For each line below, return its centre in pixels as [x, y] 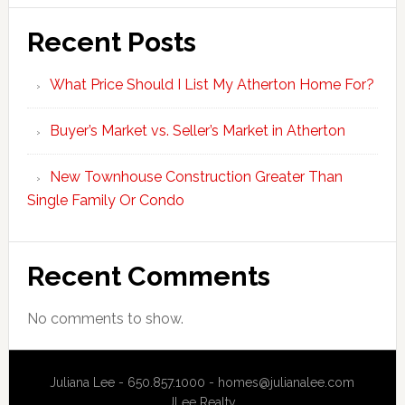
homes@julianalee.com [287, 382]
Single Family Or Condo [105, 200]
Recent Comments [148, 276]
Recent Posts [111, 42]
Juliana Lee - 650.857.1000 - [134, 382]
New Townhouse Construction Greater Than [196, 176]
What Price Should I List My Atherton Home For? [212, 84]
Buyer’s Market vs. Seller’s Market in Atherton [197, 130]
